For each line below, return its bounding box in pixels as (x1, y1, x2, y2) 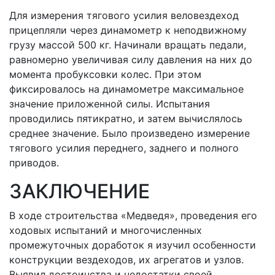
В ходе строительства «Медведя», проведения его (9, 209, 257, 222)
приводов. (9, 157, 59, 169)
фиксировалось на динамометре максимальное (9, 83, 244, 95)
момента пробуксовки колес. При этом (9, 68, 201, 80)
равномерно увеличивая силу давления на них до (9, 53, 252, 66)
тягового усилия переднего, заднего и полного (9, 142, 239, 154)
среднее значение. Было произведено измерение (9, 127, 250, 139)
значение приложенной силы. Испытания (9, 98, 210, 110)
